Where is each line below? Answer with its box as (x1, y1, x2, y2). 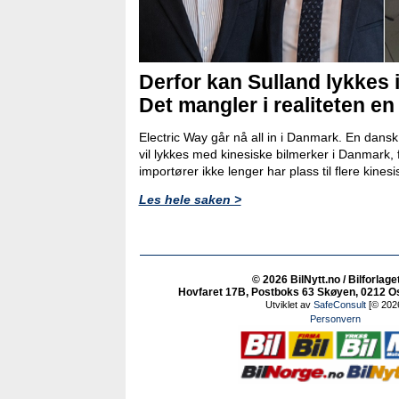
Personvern (310, 313, 361, 324)
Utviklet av (265, 299, 313, 310)
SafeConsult (313, 299, 366, 310)
